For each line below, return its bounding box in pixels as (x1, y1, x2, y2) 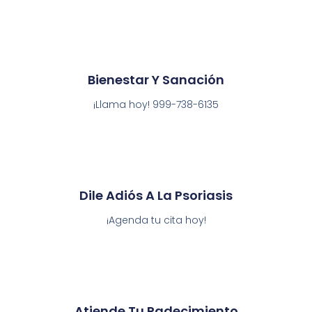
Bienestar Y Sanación (88, 71, 224, 89)
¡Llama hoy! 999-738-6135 (93, 97, 219, 112)
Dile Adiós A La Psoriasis (79, 187, 233, 205)
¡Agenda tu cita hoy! (106, 213, 206, 228)
